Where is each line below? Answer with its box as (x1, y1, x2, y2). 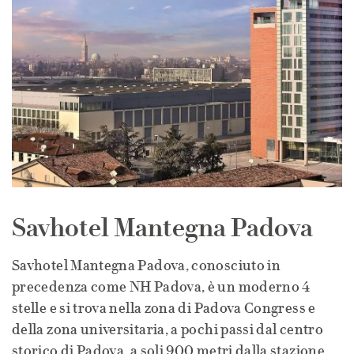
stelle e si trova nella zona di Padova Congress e (12, 299, 316, 317)
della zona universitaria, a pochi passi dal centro (12, 321, 323, 338)
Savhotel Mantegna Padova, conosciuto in (12, 257, 281, 274)
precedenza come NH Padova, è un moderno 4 (12, 278, 311, 296)
